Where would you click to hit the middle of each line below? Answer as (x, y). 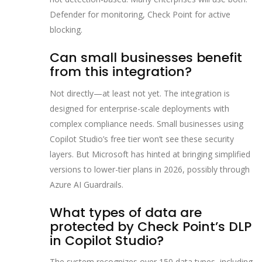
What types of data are (126, 212)
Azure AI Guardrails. (87, 184)
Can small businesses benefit (146, 58)
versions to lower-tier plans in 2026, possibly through (150, 169)
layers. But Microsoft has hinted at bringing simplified (150, 154)
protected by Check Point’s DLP (151, 226)
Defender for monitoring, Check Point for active (140, 15)
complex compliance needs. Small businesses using (146, 123)
